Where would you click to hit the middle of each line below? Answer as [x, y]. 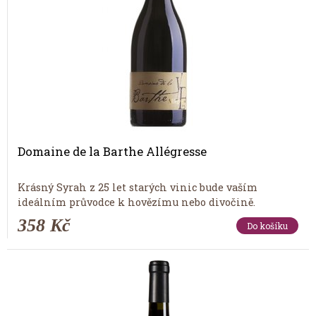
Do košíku [267, 225]
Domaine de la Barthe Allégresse [112, 152]
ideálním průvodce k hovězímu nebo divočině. [136, 202]
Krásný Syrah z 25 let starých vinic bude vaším [138, 187]
